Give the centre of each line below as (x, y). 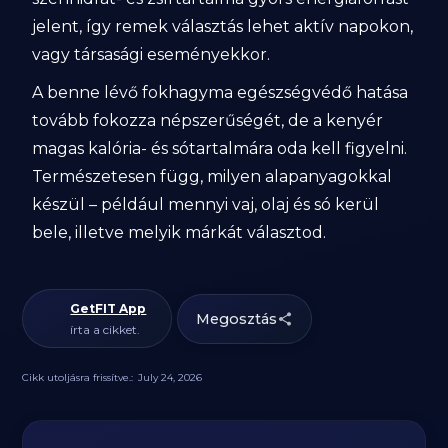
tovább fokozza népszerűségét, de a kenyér (208, 120)
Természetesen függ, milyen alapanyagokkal (212, 176)
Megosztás (237, 318)
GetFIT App (108, 308)
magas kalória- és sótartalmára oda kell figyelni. (220, 148)
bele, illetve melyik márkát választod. (179, 232)
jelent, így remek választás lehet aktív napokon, (223, 26)
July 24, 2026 (170, 377)
